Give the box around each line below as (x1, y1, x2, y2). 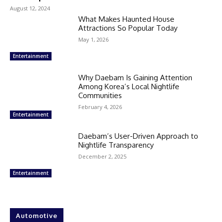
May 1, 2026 (78, 36, 109, 44)
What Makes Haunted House (78, 14, 175, 24)
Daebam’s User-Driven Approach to (78, 131, 199, 141)
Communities (78, 90, 122, 100)
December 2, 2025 (78, 152, 127, 160)
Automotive (16, 211, 57, 220)
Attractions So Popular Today (78, 23, 178, 33)
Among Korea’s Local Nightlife (78, 81, 180, 91)
